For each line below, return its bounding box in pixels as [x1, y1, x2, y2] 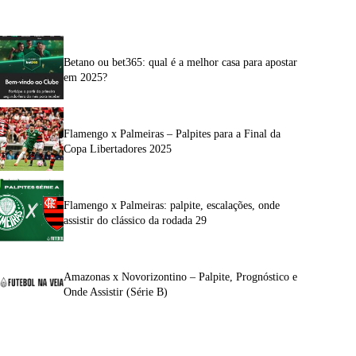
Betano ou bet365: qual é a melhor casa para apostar [64, 56, 297, 68]
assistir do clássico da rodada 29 [64, 214, 207, 226]
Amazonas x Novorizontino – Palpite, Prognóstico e [64, 270, 297, 283]
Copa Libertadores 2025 [64, 142, 172, 155]
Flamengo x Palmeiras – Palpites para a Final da [64, 127, 281, 140]
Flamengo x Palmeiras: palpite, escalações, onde [64, 199, 280, 211]
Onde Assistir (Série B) [64, 285, 168, 298]
